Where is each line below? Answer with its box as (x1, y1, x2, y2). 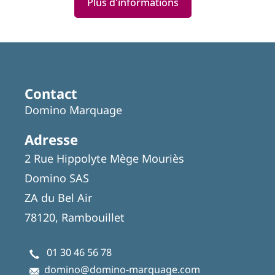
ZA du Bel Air (25, 190, 92, 205)
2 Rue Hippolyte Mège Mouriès (25, 151, 184, 166)
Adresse (25, 130, 78, 149)
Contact (25, 84, 77, 103)
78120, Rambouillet (25, 210, 125, 225)
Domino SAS (25, 171, 89, 185)
